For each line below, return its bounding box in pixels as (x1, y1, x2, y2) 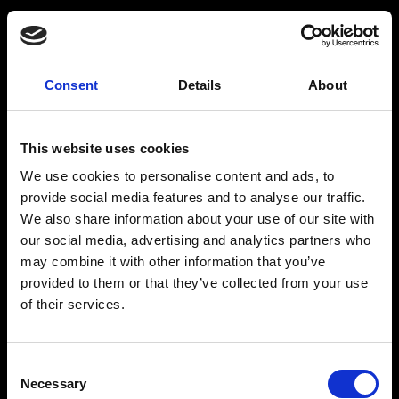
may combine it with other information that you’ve (20, 254, 326, 269)
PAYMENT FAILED (55, 345, 344, 391)
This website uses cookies (20, 140, 190, 156)
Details (177, 77, 222, 93)
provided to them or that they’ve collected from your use (20, 275, 368, 290)
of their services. (20, 297, 125, 312)
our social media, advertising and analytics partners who (20, 232, 370, 248)
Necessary (20, 376, 86, 391)
